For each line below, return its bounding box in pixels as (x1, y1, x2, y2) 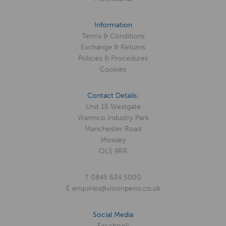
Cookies (100, 65, 126, 74)
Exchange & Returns (81, 43, 145, 52)
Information (94, 21, 132, 30)
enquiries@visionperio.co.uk (72, 184, 160, 193)
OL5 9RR (98, 147, 128, 156)
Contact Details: (87, 91, 139, 100)
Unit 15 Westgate (85, 102, 141, 111)
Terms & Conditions (81, 32, 145, 41)
